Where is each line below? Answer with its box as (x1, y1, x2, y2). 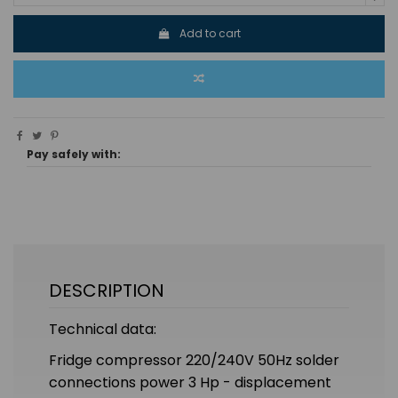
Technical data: (49, 319, 156, 340)
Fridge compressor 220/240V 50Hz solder (49, 349, 339, 370)
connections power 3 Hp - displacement (49, 371, 331, 393)
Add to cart (179, 25, 241, 41)
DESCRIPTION (49, 278, 164, 304)
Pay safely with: (27, 147, 121, 163)
